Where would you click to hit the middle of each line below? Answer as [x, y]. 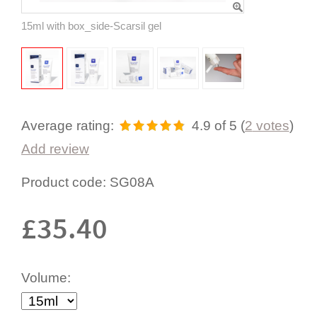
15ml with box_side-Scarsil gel [91, 25]
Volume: [46, 277]
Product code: [64, 182]
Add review [55, 149]
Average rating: [68, 125]
